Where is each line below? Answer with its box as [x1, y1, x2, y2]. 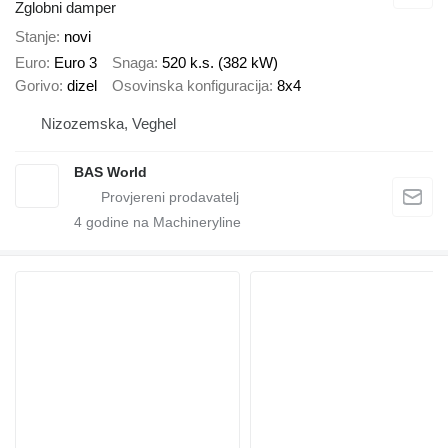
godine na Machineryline [82, 213, 241, 230]
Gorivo [15, 77, 59, 95]
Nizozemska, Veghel [41, 114, 176, 132]
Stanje [15, 27, 56, 45]
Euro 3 [54, 54, 97, 72]
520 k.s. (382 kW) [162, 54, 278, 72]
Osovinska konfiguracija [112, 77, 269, 95]
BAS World [74, 163, 147, 180]
